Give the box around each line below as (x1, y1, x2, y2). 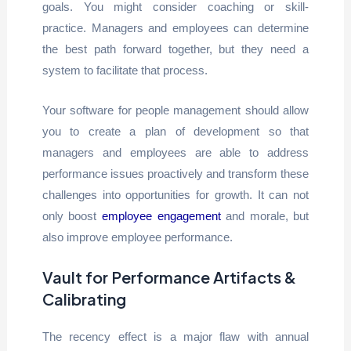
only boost (42, 209, 102, 223)
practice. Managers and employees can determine (42, 21, 309, 34)
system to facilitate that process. (42, 63, 208, 77)
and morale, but (220, 209, 309, 223)
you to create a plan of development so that (42, 125, 309, 138)
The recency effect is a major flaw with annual (42, 330, 309, 343)
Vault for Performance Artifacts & (42, 267, 296, 287)
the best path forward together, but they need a (42, 42, 309, 56)
